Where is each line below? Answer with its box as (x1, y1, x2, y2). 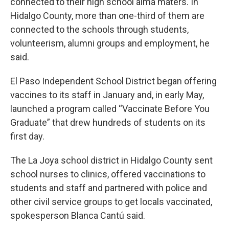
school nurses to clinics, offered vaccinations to (10, 168, 205, 179)
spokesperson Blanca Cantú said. (10, 210, 145, 221)
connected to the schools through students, (10, 24, 189, 35)
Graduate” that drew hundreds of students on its (10, 117, 205, 128)
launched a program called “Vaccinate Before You (10, 103, 210, 114)
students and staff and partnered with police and (10, 182, 207, 193)
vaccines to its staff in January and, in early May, (10, 89, 204, 100)
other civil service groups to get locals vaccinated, (10, 196, 212, 207)
